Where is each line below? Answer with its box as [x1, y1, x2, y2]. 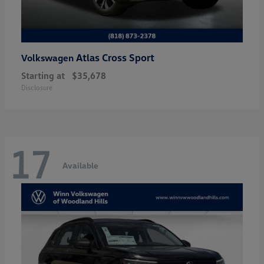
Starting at [21, 70, 65, 82]
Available [62, 160, 98, 170]
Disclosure [21, 83, 52, 93]
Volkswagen [21, 52, 76, 64]
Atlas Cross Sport [76, 51, 154, 64]
